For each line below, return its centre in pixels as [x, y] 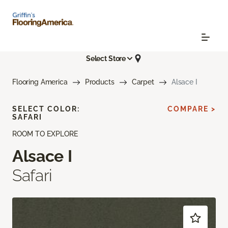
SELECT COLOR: [46, 109]
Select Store [106, 58]
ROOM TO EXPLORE [45, 134]
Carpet [143, 82]
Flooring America [40, 82]
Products [99, 82]
